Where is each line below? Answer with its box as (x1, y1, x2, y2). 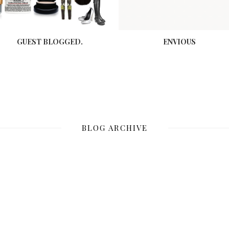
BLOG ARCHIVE (81, 123, 148, 133)
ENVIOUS (163, 37, 196, 47)
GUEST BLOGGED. (16, 37, 83, 47)
